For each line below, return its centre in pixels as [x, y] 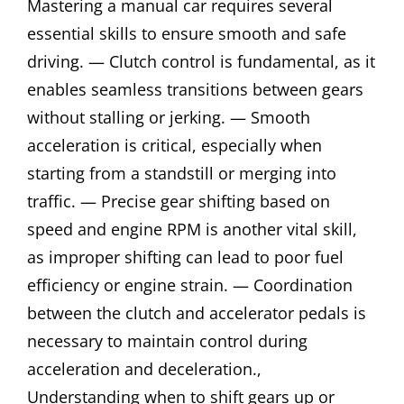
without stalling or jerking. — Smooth [169, 118]
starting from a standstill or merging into [182, 174]
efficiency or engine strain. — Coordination [190, 285]
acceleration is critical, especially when [174, 146]
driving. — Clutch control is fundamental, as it [201, 62]
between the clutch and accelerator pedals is [197, 313]
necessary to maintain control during [167, 341]
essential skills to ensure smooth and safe [187, 34]
